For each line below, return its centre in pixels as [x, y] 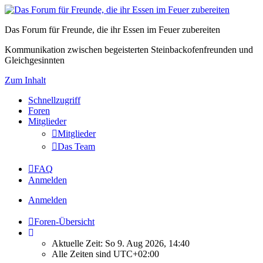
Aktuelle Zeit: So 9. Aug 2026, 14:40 [121, 243]
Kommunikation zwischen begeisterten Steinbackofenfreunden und [129, 50]
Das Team [76, 146]
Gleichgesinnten [35, 60]
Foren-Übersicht [64, 222]
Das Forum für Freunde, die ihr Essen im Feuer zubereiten [112, 30]
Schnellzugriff [54, 100]
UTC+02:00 [136, 254]
